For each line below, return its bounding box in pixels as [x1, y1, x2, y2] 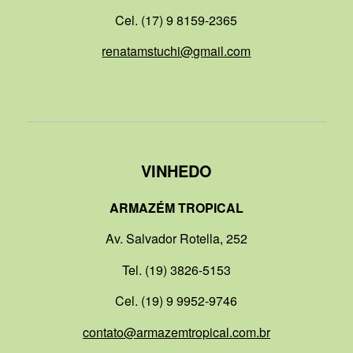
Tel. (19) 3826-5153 [121, 260, 231, 279]
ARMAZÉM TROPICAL [109, 198, 243, 217]
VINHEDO [140, 159, 212, 183]
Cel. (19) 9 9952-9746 [115, 292, 238, 310]
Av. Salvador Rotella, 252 [105, 229, 247, 248]
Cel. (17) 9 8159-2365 [115, 10, 238, 29]
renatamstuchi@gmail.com [102, 42, 251, 61]
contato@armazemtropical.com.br [82, 322, 270, 341]
